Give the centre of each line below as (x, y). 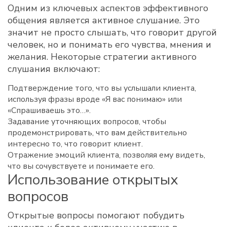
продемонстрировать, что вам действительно (97, 133)
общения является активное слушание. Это (104, 20)
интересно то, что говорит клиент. (75, 144)
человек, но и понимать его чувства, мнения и (109, 45)
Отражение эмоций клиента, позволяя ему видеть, (106, 155)
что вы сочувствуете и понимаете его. (81, 166)
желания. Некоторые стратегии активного (102, 57)
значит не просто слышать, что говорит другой (112, 32)
